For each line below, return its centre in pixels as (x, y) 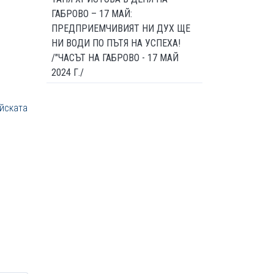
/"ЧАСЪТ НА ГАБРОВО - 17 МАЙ (115, 58)
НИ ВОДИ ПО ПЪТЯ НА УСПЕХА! (116, 43)
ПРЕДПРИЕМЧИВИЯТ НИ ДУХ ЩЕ (121, 28)
